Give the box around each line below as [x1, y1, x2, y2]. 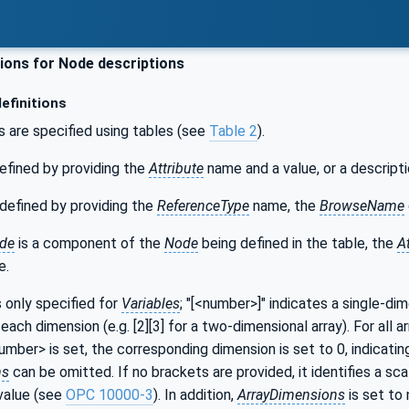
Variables [121, 294, 180, 312]
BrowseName [320, 196, 404, 215]
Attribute [149, 159, 204, 177]
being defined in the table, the [198, 234, 397, 252]
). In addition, [153, 385, 237, 404]
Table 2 [209, 121, 257, 140]
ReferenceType [157, 196, 249, 215]
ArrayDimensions [237, 385, 345, 404]
